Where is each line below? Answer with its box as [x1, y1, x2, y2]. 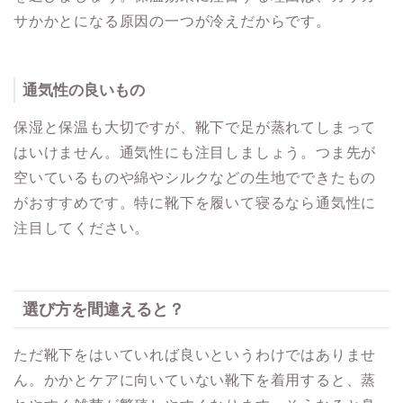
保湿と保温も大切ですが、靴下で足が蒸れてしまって [13, 120, 377, 136]
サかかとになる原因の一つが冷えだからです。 [13, 13, 331, 30]
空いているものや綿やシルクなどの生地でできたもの [13, 170, 377, 186]
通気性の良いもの [22, 82, 145, 100]
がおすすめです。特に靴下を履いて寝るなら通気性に [13, 195, 377, 211]
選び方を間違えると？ [22, 299, 184, 318]
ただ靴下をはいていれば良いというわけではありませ [13, 346, 377, 363]
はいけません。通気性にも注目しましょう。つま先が [13, 145, 377, 161]
